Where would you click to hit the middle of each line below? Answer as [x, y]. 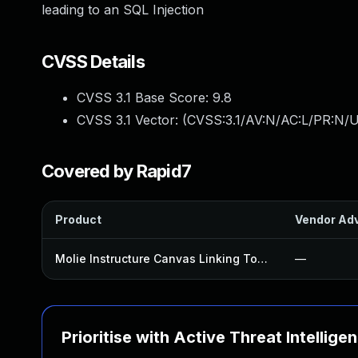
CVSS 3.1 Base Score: [145, 97]
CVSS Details [93, 62]
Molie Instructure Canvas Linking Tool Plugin [263, 259]
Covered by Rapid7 [117, 171]
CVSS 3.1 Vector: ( [132, 120]
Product [78, 219]
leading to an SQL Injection [123, 10]
